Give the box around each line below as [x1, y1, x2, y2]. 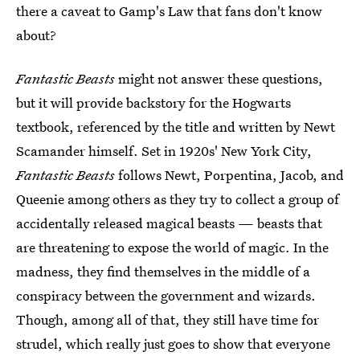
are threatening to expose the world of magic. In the [16, 238, 329, 256]
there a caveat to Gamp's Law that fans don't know [16, 2, 322, 20]
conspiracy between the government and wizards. [16, 286, 316, 305]
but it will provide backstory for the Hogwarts [16, 93, 291, 112]
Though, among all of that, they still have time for [16, 310, 319, 329]
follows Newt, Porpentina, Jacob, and [115, 166, 344, 184]
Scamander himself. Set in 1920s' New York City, [16, 141, 312, 160]
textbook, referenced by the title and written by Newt [16, 117, 335, 136]
